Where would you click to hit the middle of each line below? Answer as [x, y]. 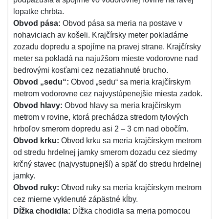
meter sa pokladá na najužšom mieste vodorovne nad [106, 58]
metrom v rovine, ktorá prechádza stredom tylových [101, 117]
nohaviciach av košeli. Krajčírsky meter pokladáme [101, 35]
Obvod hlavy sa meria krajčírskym [122, 105]
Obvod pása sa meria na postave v [121, 23]
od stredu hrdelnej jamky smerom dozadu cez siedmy [105, 152]
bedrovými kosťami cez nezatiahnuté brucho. [91, 70]
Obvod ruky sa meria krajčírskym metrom [130, 187]
